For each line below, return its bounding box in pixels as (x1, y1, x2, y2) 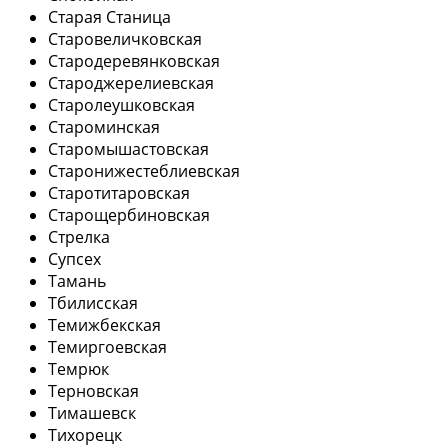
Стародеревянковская (48, 49, 220, 72)
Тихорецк (48, 423, 122, 446)
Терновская (48, 379, 139, 402)
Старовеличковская (48, 27, 202, 50)
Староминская (48, 115, 160, 138)
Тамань (48, 269, 106, 292)
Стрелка (48, 225, 110, 248)
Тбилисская (48, 291, 138, 314)
